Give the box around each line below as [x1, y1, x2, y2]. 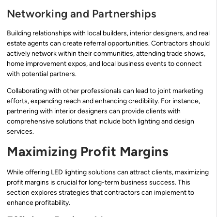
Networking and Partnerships [7, 7, 156, 20]
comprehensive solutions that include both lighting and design [7, 117, 194, 126]
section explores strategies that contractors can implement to [7, 188, 194, 197]
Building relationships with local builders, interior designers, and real [7, 29, 210, 37]
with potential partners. [7, 69, 77, 78]
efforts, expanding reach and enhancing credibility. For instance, [7, 97, 200, 106]
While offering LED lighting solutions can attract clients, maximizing [7, 168, 209, 176]
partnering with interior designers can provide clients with [7, 107, 181, 116]
